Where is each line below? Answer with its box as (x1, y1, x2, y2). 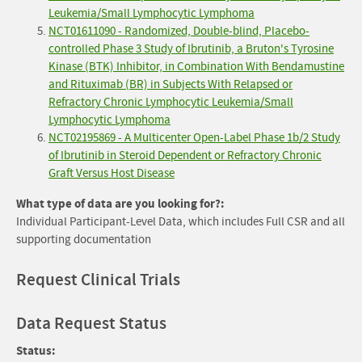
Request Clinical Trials (16, 269, 180, 292)
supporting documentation (16, 232, 151, 248)
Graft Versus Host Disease (48, 166, 175, 182)
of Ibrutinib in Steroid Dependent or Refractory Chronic (48, 148, 322, 164)
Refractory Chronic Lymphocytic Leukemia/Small (48, 95, 293, 111)
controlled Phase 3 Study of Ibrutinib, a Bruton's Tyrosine (48, 41, 334, 57)
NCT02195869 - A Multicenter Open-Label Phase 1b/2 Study (48, 130, 340, 146)
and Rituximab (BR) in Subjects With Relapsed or (48, 77, 293, 93)
